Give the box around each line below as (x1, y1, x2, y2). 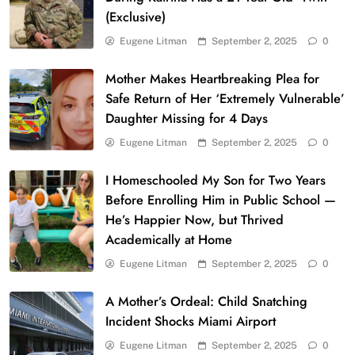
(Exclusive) (105, 7, 166, 26)
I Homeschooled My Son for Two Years (105, 170, 326, 189)
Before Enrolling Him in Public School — (105, 190, 336, 209)
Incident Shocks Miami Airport (105, 311, 276, 330)
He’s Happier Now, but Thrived (105, 210, 284, 229)
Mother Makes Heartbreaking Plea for (105, 69, 319, 88)
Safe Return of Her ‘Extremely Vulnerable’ (105, 89, 345, 108)
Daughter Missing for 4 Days (105, 109, 268, 128)
